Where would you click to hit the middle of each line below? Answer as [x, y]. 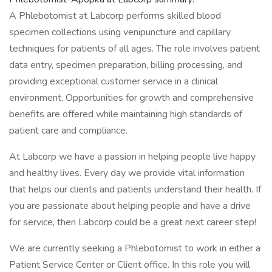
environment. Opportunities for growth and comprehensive [131, 98]
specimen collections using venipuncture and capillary [120, 32]
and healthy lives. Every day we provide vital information [127, 173]
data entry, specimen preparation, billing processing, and [126, 65]
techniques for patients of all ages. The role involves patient [134, 49]
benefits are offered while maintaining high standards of [126, 114]
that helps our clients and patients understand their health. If [135, 189]
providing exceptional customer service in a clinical [114, 81]
